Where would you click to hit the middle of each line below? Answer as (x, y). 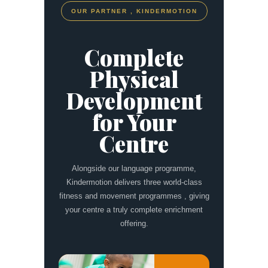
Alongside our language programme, (134, 168)
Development (134, 100)
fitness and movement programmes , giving (134, 196)
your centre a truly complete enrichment (134, 210)
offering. (134, 223)
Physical (134, 79)
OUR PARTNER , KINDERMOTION (134, 11)
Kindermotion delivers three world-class (134, 182)
